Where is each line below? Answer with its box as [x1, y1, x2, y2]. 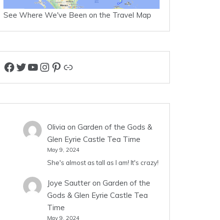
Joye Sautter [47, 178, 90, 188]
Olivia [47, 122, 65, 132]
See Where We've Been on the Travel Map [3, 10, 151, 20]
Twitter [15, 59, 55, 74]
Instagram [38, 59, 94, 74]
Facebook [3, 59, 55, 74]
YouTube [27, 59, 73, 74]
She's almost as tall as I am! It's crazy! [47, 158, 159, 166]
